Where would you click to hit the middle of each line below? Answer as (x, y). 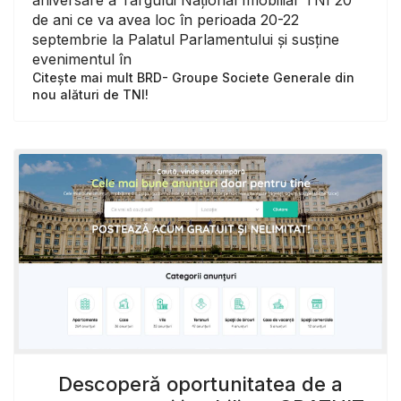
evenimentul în (82, 59)
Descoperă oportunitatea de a (200, 384)
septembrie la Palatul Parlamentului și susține (186, 39)
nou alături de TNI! (90, 94)
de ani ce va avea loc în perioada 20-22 (166, 19)
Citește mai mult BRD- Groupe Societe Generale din (193, 77)
